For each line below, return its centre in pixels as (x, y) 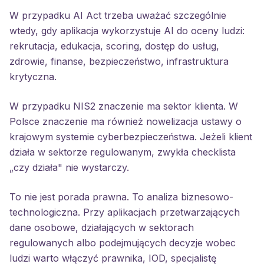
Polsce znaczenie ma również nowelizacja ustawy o (126, 121)
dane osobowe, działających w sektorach (102, 227)
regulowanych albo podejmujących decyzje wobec (123, 243)
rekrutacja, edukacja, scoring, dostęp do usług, (114, 46)
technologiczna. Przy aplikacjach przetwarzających (125, 212)
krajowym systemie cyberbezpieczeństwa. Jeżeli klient (131, 137)
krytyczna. (33, 77)
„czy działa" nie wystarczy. (69, 167)
